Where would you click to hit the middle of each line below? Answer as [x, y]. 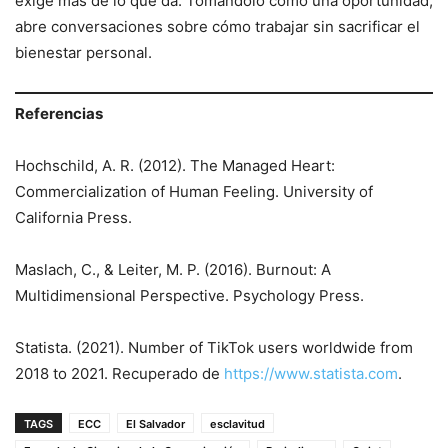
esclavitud [237, 424]
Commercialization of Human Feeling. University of [194, 192]
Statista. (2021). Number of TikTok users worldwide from [214, 348]
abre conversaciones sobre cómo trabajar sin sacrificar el [217, 26]
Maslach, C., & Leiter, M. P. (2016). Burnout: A [173, 270]
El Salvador [155, 424]
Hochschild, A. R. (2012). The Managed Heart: [175, 166]
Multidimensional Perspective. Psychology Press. [189, 296]
